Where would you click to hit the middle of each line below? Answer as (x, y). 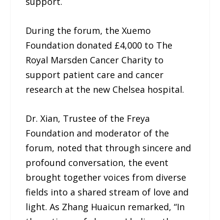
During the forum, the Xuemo (88, 30)
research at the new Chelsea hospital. (105, 89)
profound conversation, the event (97, 162)
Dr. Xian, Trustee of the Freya (88, 118)
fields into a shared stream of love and (107, 192)
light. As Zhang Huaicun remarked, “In (105, 206)
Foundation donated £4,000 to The (99, 45)
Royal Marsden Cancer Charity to (95, 60)
